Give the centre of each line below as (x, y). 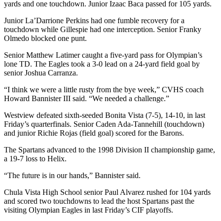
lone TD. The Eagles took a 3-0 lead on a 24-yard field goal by (102, 64)
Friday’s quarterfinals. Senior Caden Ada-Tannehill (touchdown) (104, 124)
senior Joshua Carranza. (41, 73)
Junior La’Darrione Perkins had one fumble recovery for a (94, 21)
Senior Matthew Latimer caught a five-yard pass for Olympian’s (103, 55)
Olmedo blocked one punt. (45, 38)
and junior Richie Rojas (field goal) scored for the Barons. (94, 133)
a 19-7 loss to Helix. (35, 159)
